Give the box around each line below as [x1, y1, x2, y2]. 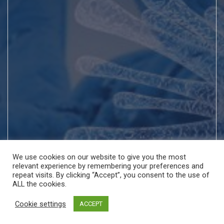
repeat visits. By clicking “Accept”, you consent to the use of [12, 170, 209, 179]
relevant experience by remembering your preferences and [12, 161, 203, 170]
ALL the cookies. [12, 179, 66, 188]
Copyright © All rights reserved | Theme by [21, 208, 163, 217]
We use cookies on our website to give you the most [12, 152, 186, 161]
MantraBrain [162, 208, 202, 217]
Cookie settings [15, 199, 66, 208]
